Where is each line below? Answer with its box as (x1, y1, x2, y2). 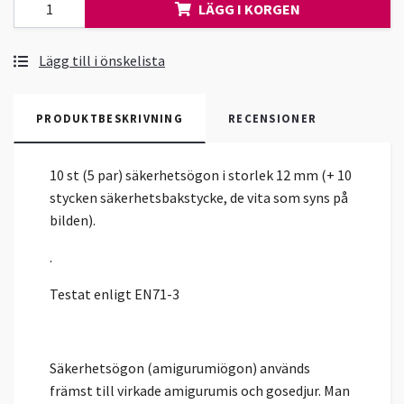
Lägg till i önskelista (39, 51, 165, 70)
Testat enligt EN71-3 (50, 285, 179, 304)
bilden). (50, 211, 96, 230)
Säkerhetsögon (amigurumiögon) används (50, 359, 310, 378)
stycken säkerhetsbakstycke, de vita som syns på (50, 188, 348, 207)
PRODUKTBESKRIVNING (36, 111, 184, 126)
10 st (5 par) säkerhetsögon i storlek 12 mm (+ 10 (50, 166, 352, 185)
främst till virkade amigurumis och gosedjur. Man (50, 381, 350, 400)
